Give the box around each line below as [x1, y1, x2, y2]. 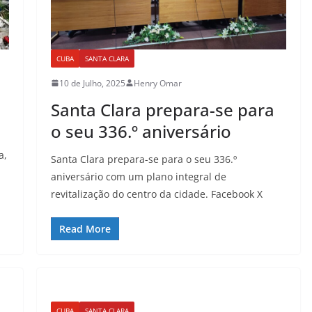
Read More [58, 221, 111, 235]
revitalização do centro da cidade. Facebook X [50, 187, 263, 201]
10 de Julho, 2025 [58, 77, 125, 89]
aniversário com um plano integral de [50, 169, 226, 183]
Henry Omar [133, 77, 182, 89]
